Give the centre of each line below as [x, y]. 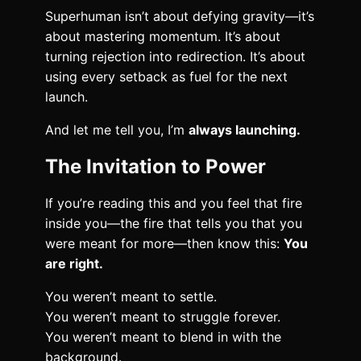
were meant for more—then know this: [164, 244]
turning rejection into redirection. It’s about [175, 57]
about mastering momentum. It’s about [163, 37]
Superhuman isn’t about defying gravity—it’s [180, 17]
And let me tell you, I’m [117, 130]
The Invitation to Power [156, 167]
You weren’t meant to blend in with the [163, 337]
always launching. [245, 130]
